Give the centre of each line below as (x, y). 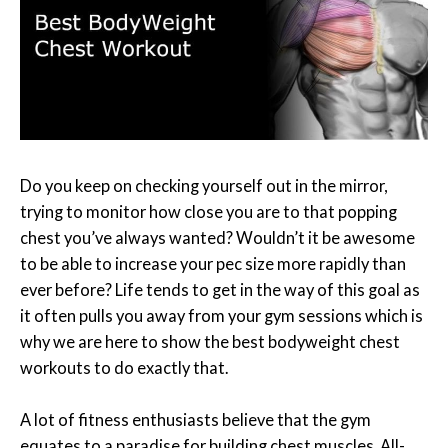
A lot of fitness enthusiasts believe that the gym (195, 420)
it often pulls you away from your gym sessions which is (221, 315)
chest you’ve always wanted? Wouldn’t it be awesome (217, 237)
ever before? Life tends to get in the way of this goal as (220, 289)
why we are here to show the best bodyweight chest (210, 341)
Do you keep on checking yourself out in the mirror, (203, 185)
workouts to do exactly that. (124, 367)
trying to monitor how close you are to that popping (208, 211)
